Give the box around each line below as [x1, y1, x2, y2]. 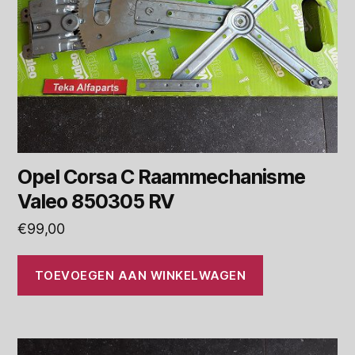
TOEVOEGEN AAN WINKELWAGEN [34, 267, 246, 283]
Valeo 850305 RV [17, 189, 174, 214]
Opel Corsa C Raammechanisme [17, 165, 306, 189]
